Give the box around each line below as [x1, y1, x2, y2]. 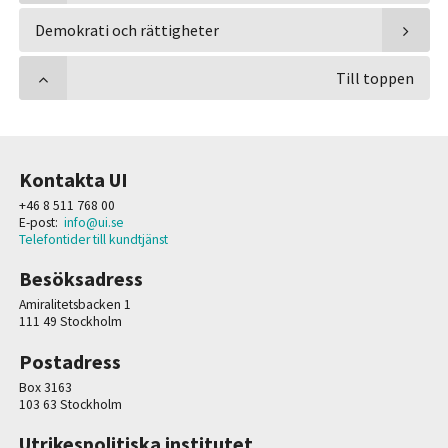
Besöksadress [18, 266, 143, 292]
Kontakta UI [18, 166, 128, 192]
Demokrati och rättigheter [34, 19, 219, 40]
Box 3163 [18, 378, 72, 396]
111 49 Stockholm [18, 313, 122, 331]
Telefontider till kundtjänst [18, 230, 168, 248]
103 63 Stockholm [18, 395, 122, 413]
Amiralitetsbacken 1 [18, 296, 131, 314]
